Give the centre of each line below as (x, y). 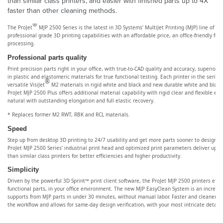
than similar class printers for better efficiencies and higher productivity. (95, 156)
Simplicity (23, 170)
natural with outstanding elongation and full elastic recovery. (81, 100)
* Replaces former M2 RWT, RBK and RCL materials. (69, 115)
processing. (21, 44)
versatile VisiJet (26, 84)
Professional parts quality (47, 57)
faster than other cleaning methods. (62, 11)
